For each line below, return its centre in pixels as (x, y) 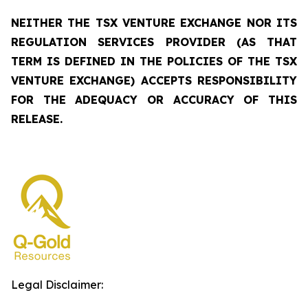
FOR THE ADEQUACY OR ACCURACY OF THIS (154, 100)
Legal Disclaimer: (57, 285)
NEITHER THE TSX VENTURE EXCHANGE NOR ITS (154, 23)
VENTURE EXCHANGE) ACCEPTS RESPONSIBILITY (154, 80)
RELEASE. (37, 119)
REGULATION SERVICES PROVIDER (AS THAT (154, 42)
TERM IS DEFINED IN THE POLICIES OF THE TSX (154, 61)
